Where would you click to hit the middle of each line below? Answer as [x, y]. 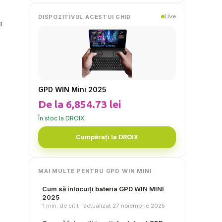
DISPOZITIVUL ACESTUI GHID [85, 17]
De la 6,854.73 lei [80, 104]
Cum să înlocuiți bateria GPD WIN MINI [103, 189]
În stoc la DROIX [61, 118]
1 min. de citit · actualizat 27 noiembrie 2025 [104, 206]
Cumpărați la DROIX [107, 137]
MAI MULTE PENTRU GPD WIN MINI [95, 171]
